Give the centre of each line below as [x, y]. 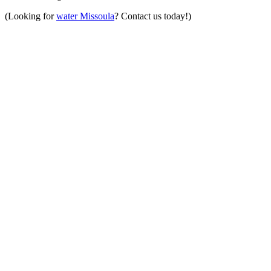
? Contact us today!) [153, 16]
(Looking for [31, 16]
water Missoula [85, 16]
